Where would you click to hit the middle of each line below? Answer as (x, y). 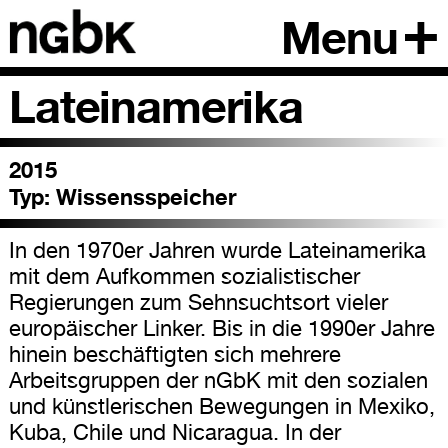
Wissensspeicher (143, 196)
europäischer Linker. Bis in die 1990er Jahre (221, 327)
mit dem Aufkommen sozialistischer (184, 275)
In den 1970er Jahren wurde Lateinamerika (217, 249)
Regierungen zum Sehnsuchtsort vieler (198, 301)
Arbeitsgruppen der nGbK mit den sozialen (218, 379)
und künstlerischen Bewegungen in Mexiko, (221, 405)
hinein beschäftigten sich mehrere (174, 353)
